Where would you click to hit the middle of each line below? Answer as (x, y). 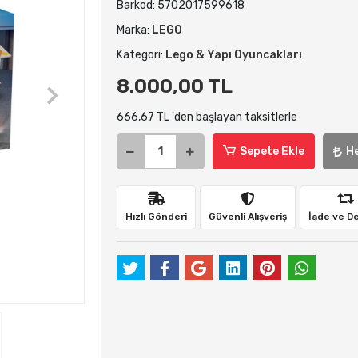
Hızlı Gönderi (156, 216)
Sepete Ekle (272, 151)
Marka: (134, 30)
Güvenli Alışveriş (247, 216)
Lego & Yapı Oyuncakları (233, 55)
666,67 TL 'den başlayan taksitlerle (207, 117)
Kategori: (141, 55)
